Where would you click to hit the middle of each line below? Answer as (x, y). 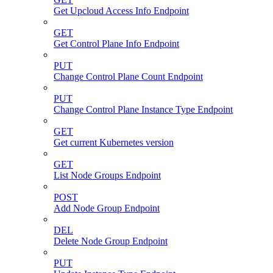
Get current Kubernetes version (114, 142)
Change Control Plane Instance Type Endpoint (143, 109)
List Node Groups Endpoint (107, 175)
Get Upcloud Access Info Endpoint (121, 10)
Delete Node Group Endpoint (111, 241)
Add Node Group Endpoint (107, 208)
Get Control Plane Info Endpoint (116, 43)
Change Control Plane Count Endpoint (128, 76)
